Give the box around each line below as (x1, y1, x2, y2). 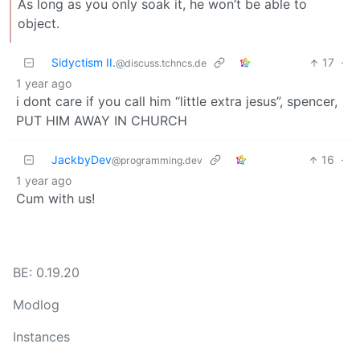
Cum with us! (16, 190, 95, 207)
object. (18, 15, 59, 32)
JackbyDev (51, 153, 112, 167)
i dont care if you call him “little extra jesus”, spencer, (16, 93, 337, 110)
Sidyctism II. (51, 55, 116, 70)
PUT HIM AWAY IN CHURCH (16, 112, 187, 129)
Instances (13, 329, 70, 346)
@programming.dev (112, 154, 202, 167)
